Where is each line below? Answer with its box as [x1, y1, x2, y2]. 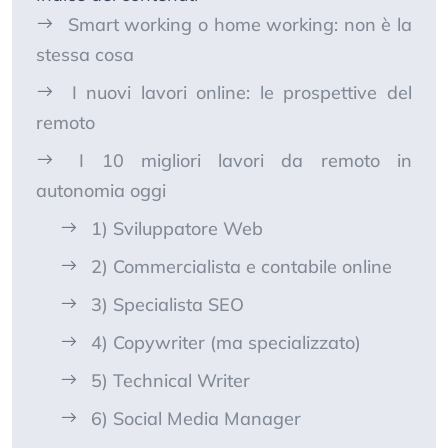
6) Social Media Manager [91, 407, 301, 431]
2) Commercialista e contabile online [91, 255, 392, 279]
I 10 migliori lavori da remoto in [79, 149, 413, 173]
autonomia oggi [36, 179, 166, 203]
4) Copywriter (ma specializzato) [91, 331, 361, 355]
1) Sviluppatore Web [91, 217, 263, 241]
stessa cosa [36, 43, 134, 67]
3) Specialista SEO [91, 293, 244, 317]
